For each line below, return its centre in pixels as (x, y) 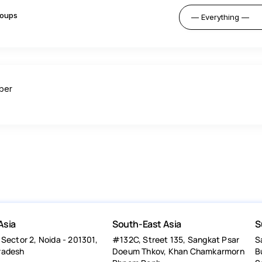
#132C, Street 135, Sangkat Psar (176, 240)
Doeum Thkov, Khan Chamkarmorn (178, 251)
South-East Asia (147, 224)
